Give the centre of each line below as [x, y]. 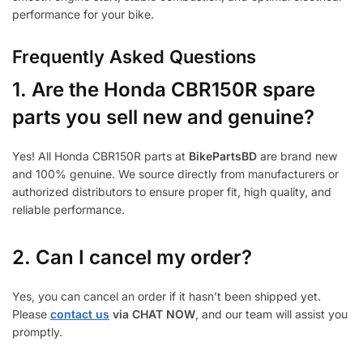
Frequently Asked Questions [134, 57]
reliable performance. [68, 210]
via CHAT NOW [152, 314]
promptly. [37, 332]
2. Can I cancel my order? [132, 258]
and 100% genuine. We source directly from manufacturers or [175, 174]
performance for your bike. [83, 15]
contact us [80, 314]
